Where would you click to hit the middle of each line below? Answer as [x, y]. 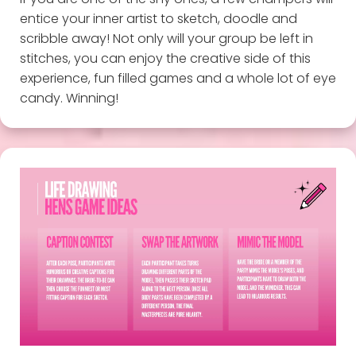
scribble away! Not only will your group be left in [166, 38]
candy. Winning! [69, 98]
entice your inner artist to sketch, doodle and [158, 18]
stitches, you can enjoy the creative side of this [165, 58]
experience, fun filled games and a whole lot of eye [178, 78]
